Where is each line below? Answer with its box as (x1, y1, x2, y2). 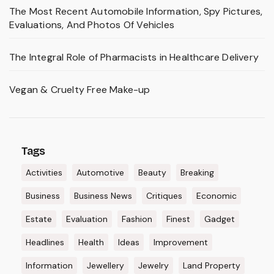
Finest (166, 213, 190, 224)
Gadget (204, 213, 235, 224)
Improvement (154, 236, 208, 248)
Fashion (122, 213, 152, 224)
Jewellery (87, 259, 124, 271)
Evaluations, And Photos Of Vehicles (9, 18, 174, 31)
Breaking (180, 166, 214, 178)
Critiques (146, 190, 182, 201)
